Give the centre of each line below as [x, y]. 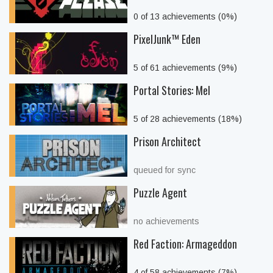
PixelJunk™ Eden [167, 39]
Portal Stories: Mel [172, 90]
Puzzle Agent [160, 193]
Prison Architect [167, 141]
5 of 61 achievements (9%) [185, 68]
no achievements [166, 221]
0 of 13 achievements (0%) [185, 16]
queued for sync [165, 170]
